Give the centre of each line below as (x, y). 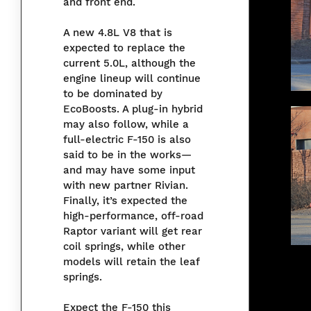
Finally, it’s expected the (125, 201)
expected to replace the (124, 48)
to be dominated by (113, 94)
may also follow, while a (126, 125)
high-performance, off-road (133, 216)
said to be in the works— (127, 155)
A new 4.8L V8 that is (118, 33)
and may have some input (129, 170)
